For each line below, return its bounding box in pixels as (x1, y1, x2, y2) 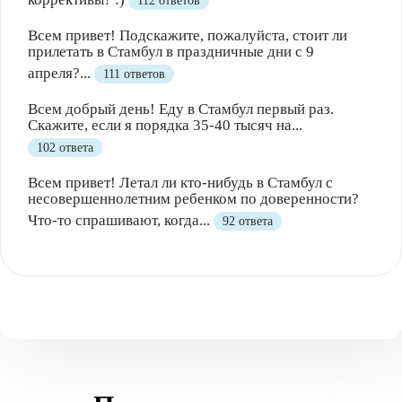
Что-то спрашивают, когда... (28, 211, 214, 229)
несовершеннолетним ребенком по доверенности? (28, 189, 359, 207)
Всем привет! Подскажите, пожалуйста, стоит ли (28, 26, 347, 44)
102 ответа (37, 140, 93, 154)
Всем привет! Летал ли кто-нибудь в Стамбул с (28, 173, 333, 191)
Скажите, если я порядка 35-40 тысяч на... (28, 116, 302, 134)
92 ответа (223, 214, 273, 228)
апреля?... (28, 64, 94, 82)
